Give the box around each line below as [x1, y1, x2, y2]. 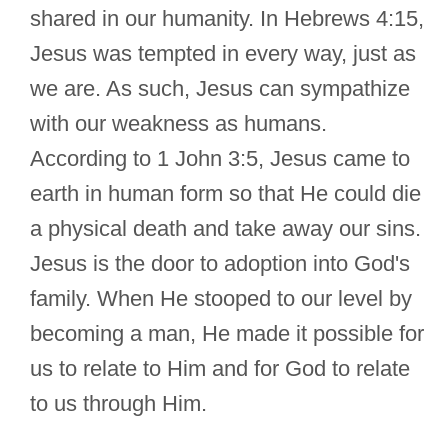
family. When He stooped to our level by [30, 286, 412, 312]
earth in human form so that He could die [30, 181, 421, 207]
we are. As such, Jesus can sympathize [30, 76, 410, 102]
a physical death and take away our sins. [30, 216, 421, 242]
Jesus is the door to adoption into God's [30, 251, 410, 277]
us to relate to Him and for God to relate [30, 356, 410, 382]
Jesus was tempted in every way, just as [30, 41, 416, 67]
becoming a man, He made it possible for [30, 321, 424, 347]
